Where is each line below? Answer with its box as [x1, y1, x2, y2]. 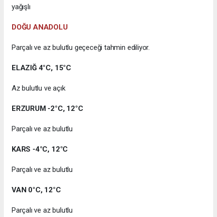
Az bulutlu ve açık [12, 84, 65, 93]
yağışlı [12, 2, 31, 12]
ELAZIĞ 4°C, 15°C [12, 63, 71, 73]
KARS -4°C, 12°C [12, 145, 68, 154]
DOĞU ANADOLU [12, 23, 68, 32]
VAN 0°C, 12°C [12, 186, 61, 195]
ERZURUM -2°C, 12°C [12, 104, 83, 113]
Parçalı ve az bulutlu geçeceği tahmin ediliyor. [12, 43, 150, 52]
